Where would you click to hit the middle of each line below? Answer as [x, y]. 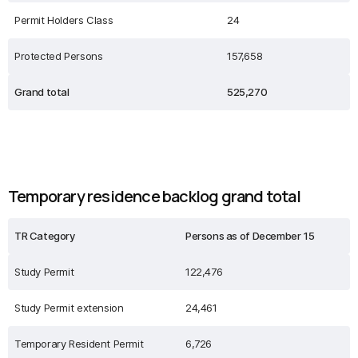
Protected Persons [59, 56]
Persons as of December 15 [250, 236]
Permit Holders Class [64, 20]
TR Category [45, 236]
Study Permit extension [69, 308]
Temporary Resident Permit [79, 344]
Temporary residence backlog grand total [154, 196]
